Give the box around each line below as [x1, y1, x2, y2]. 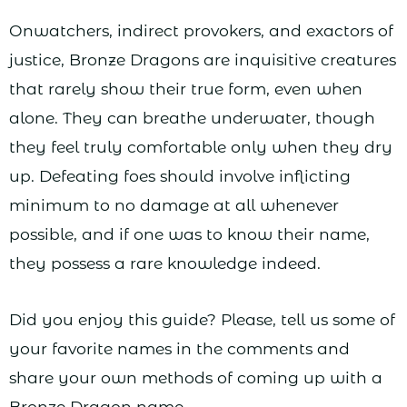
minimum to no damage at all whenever [9, 194, 339, 214]
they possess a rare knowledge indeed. [9, 253, 321, 273]
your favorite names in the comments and [9, 339, 350, 359]
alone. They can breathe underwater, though [9, 107, 375, 127]
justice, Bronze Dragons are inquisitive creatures [9, 49, 396, 69]
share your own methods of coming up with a [9, 368, 382, 388]
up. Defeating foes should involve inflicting [9, 165, 351, 185]
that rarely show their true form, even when [9, 78, 362, 98]
